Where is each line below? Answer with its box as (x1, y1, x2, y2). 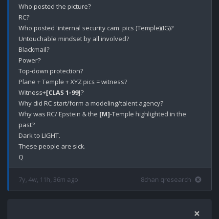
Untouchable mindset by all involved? (19, 34, 129, 43)
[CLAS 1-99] (46, 88, 81, 97)
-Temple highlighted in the (110, 109, 186, 118)
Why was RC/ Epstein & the (19, 109, 99, 118)
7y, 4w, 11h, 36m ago (19, 175, 78, 184)
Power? (19, 56, 41, 65)
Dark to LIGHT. (19, 131, 62, 140)
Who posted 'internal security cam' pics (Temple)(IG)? (19, 23, 175, 32)
